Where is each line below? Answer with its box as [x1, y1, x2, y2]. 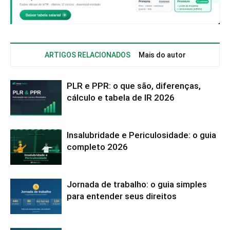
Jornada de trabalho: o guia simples [67, 179, 207, 190]
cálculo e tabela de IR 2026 [67, 92, 175, 103]
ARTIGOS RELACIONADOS [44, 51, 130, 60]
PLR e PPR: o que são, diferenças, [67, 81, 201, 91]
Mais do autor [138, 51, 186, 60]
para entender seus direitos [67, 191, 177, 202]
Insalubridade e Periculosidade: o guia [67, 130, 216, 141]
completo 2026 [67, 142, 128, 152]
